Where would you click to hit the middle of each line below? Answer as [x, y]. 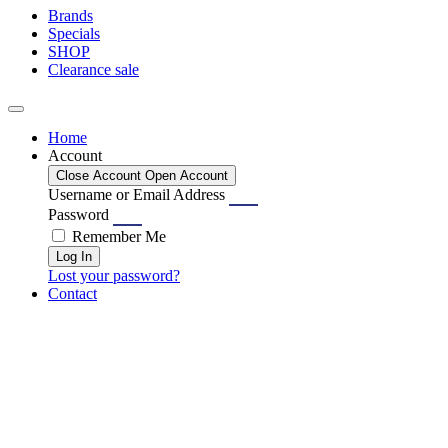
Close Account [98, 175]
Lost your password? [114, 275]
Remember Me [117, 236]
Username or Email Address [136, 194]
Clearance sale [93, 69]
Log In [74, 256]
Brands [70, 15]
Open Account [186, 175]
